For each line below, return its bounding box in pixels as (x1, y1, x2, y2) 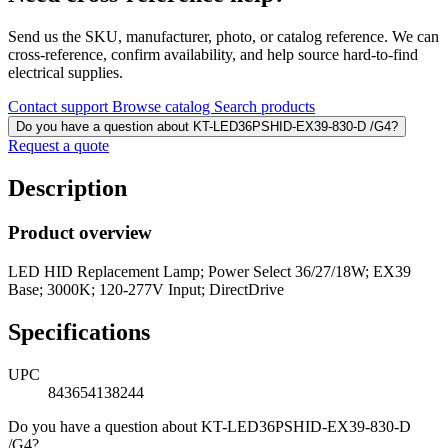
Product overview (8, 222, 152, 244)
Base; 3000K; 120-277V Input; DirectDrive (8, 280, 284, 298)
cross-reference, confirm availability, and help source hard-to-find (8, 46, 418, 64)
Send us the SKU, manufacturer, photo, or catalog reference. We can (8, 28, 439, 46)
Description (8, 175, 127, 202)
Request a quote (8, 137, 109, 155)
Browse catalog (112, 98, 214, 116)
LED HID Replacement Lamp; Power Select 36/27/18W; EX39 (8, 262, 411, 280)
